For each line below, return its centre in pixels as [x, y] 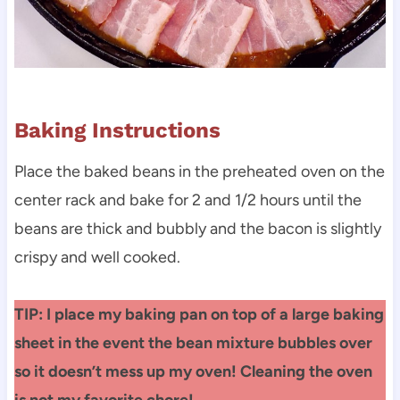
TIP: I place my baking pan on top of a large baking [199, 314]
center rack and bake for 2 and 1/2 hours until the [187, 200]
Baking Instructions [117, 130]
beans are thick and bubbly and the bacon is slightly [197, 228]
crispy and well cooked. [97, 257]
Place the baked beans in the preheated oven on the [199, 171]
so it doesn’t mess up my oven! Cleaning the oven [193, 371]
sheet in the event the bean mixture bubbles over [193, 342]
